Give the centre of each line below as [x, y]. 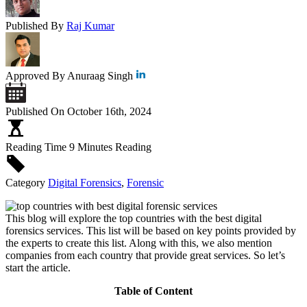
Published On [35, 111]
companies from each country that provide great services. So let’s [145, 255]
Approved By [35, 75]
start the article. [38, 267]
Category [25, 182]
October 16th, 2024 [109, 111]
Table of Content [153, 291]
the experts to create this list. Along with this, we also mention [139, 243]
